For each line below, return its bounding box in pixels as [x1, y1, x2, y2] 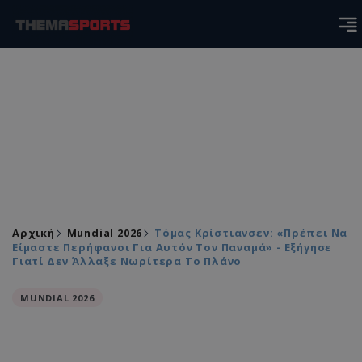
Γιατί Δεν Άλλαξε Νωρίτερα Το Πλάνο [12, 254, 242, 268]
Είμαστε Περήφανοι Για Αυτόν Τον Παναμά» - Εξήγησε [12, 240, 333, 255]
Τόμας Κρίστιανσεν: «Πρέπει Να [154, 225, 348, 240]
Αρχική [12, 225, 55, 240]
